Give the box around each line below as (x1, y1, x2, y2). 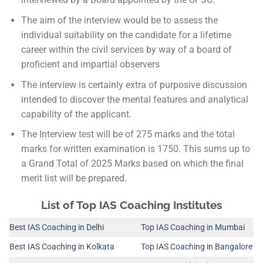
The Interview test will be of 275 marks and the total (21, 129, 235, 140)
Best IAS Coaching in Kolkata (9, 241, 114, 252)
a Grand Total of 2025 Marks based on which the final (21, 158, 244, 170)
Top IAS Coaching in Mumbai (141, 222, 245, 232)
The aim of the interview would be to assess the (21, 14, 218, 26)
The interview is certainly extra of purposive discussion (21, 79, 247, 90)
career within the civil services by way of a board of (21, 43, 232, 55)
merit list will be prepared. (21, 173, 127, 184)
